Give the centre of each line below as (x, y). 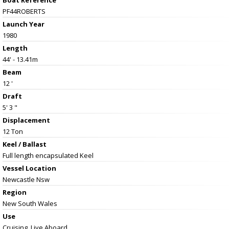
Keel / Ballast (25, 144)
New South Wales (30, 203)
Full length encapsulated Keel (48, 155)
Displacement (26, 120)
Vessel (14, 168)
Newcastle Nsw (26, 179)
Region (15, 192)
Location (41, 168)
